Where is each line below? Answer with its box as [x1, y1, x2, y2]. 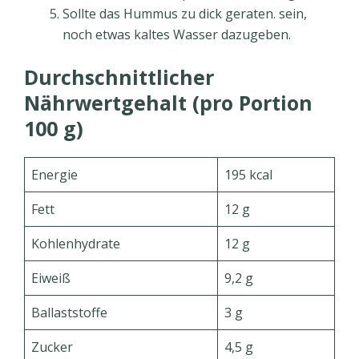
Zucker [31, 337, 73, 356]
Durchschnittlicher [24, 63, 214, 91]
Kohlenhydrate [31, 234, 120, 252]
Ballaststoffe [31, 303, 107, 321]
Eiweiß [31, 268, 71, 287]
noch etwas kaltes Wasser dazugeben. [63, 25, 291, 43]
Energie [31, 165, 78, 184]
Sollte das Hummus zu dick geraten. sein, [63, 4, 307, 22]
